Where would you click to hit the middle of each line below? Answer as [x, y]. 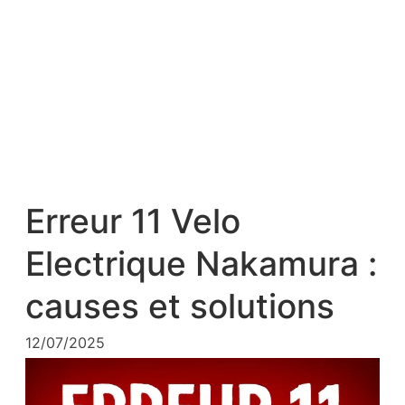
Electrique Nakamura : [201, 264]
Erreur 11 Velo [133, 222]
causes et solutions [180, 307]
